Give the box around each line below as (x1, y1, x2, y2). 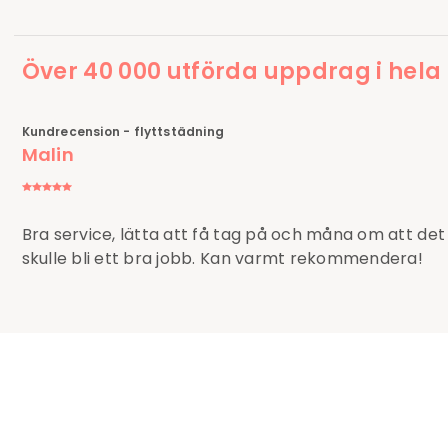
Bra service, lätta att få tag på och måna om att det (21, 223, 446, 247)
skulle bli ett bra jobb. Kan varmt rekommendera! (21, 247, 423, 271)
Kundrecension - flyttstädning (21, 123, 225, 141)
